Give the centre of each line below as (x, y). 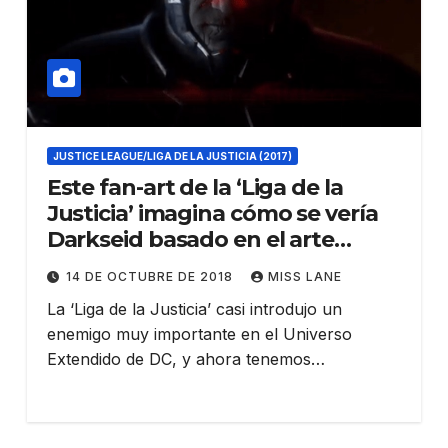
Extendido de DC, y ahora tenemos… (185, 358)
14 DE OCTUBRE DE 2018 (151, 276)
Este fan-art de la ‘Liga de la (194, 187)
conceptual (108, 265)
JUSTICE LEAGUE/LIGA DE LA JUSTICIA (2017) (172, 155)
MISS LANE (304, 276)
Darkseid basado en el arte (190, 239)
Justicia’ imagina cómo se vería (212, 213)
